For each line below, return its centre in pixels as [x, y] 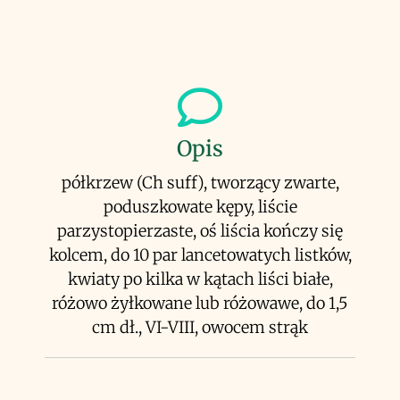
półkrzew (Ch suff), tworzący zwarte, [200, 183]
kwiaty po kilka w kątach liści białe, [200, 279]
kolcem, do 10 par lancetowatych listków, [200, 255]
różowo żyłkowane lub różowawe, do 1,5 [200, 303]
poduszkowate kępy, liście [200, 207]
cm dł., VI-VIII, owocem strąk [200, 327]
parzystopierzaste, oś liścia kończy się [200, 231]
